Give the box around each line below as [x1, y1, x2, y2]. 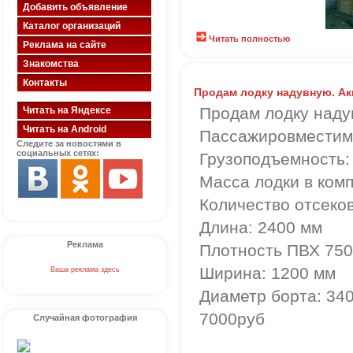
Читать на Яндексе [23, 105, 111, 116]
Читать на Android [23, 124, 106, 135]
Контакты [23, 77, 67, 88]
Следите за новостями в [17, 139, 121, 148]
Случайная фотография [32, 313, 137, 322]
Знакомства [23, 58, 79, 69]
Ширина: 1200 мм [199, 264, 336, 282]
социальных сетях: [17, 148, 99, 158]
